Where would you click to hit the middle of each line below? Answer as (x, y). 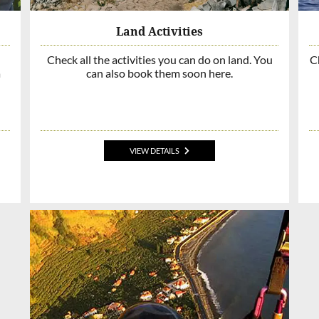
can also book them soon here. (159, 73)
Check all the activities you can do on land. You (159, 59)
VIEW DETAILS (154, 151)
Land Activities (159, 31)
